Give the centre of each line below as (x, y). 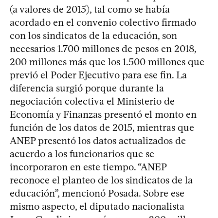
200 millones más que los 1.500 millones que (107, 62)
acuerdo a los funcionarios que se (82, 154)
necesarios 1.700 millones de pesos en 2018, (103, 49)
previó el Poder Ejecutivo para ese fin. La (98, 75)
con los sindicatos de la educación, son (93, 36)
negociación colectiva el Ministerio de (92, 101)
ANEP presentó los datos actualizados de (98, 141)
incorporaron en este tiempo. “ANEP (88, 167)
